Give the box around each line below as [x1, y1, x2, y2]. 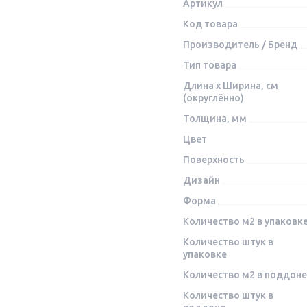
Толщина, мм [182, 113, 247, 125]
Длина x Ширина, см [182, 80, 278, 92]
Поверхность [182, 154, 245, 166]
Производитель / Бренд [182, 39, 297, 51]
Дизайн [182, 175, 220, 186]
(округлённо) [182, 93, 244, 104]
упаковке [182, 249, 227, 260]
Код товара [182, 19, 238, 30]
